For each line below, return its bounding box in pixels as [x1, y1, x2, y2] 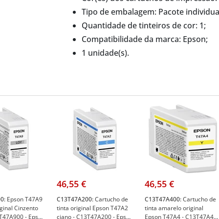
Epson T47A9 [5, 195, 43, 203]
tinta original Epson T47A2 [57, 203, 128, 212]
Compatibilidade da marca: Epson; [81, 33, 208, 44]
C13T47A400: [145, 195, 181, 203]
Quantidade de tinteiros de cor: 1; [81, 20, 206, 31]
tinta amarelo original [145, 203, 203, 212]
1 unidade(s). [81, 47, 129, 58]
